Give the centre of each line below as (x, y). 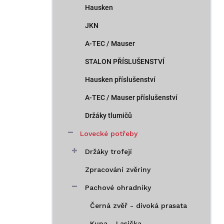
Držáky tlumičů (108, 115)
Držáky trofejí (108, 151)
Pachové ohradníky (118, 187)
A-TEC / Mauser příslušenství (131, 97)
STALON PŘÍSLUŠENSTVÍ (125, 61)
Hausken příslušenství (120, 79)
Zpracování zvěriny (118, 169)
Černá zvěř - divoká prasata (138, 205)
